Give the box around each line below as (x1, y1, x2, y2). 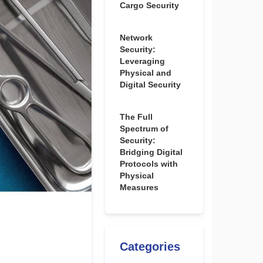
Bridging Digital (119, 147, 183, 157)
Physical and (119, 68, 171, 77)
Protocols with (119, 159, 178, 168)
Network (119, 33, 153, 42)
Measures (119, 183, 159, 192)
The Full (119, 112, 153, 122)
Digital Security (119, 80, 181, 89)
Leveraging (119, 56, 165, 66)
